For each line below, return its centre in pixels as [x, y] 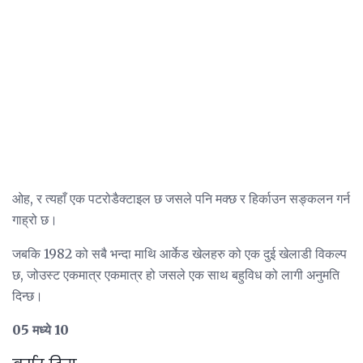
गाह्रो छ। [35, 219]
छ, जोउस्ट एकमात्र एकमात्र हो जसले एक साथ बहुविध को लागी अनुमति [176, 274]
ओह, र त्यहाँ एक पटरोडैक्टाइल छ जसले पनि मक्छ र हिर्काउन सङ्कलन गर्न [181, 198]
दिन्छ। [28, 295]
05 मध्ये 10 [41, 329]
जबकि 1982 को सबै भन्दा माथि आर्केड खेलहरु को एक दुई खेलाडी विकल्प [179, 253]
